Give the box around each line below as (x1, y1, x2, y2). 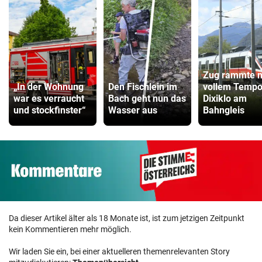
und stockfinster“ (13, 105, 86, 116)
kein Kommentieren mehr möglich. (9, 224, 132, 234)
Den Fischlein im (108, 81, 177, 93)
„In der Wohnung (13, 81, 84, 93)
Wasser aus (108, 105, 157, 116)
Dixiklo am (203, 93, 247, 105)
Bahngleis (203, 105, 244, 116)
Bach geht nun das (108, 93, 186, 105)
